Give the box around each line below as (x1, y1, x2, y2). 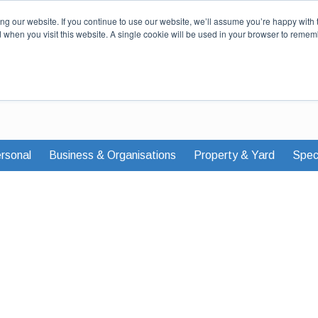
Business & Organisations (49, 149, 176, 161)
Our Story (161, 8, 202, 18)
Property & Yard (194, 149, 275, 161)
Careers (216, 8, 249, 18)
